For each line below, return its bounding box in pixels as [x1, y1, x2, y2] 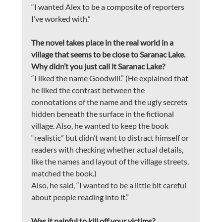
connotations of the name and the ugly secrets [31, 97, 189, 107]
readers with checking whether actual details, [31, 145, 185, 155]
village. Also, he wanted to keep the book [31, 121, 170, 131]
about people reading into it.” [31, 192, 129, 202]
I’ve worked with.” [31, 14, 91, 24]
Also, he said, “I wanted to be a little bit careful [31, 180, 188, 190]
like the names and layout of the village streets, [31, 157, 190, 166]
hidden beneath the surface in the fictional [31, 109, 175, 119]
